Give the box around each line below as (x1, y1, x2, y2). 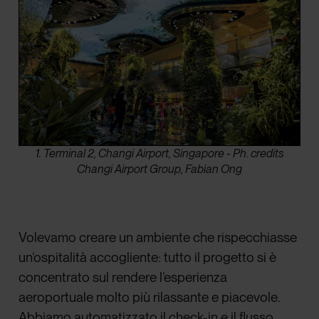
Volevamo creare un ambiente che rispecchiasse (19, 229, 298, 246)
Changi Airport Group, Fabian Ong (77, 162, 242, 177)
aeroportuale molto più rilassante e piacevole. (19, 289, 281, 306)
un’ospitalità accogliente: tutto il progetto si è (19, 249, 277, 266)
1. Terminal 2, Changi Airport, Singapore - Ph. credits (35, 147, 284, 161)
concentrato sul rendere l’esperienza (19, 269, 228, 286)
